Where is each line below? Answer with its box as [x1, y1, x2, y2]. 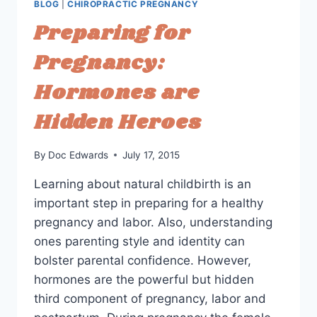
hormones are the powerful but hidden [34, 272, 254, 287]
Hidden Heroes [34, 108, 202, 138]
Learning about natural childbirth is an [34, 176, 251, 191]
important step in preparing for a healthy [34, 195, 263, 210]
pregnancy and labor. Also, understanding [34, 214, 272, 229]
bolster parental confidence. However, [34, 253, 251, 267]
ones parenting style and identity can [34, 234, 245, 248]
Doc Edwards [48, 149, 109, 161]
